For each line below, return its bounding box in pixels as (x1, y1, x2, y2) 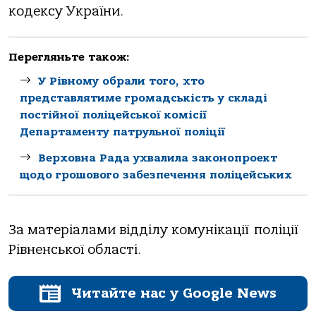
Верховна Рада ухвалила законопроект (38, 151, 277, 164)
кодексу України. (8, 3, 123, 19)
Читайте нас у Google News (71, 284, 276, 301)
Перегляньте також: (8, 51, 130, 64)
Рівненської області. (8, 242, 141, 258)
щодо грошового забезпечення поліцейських (20, 168, 292, 181)
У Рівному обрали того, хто (38, 75, 205, 88)
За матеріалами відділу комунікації (8, 222, 254, 238)
